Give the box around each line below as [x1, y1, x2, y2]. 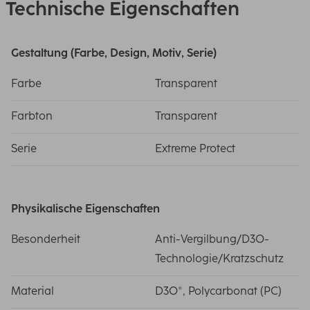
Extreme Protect [155, 142, 235, 155]
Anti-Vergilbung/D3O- [155, 232, 269, 246]
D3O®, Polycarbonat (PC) [155, 284, 282, 298]
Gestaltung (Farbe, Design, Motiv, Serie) [11, 46, 217, 60]
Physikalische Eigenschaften [11, 202, 160, 215]
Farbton [11, 109, 53, 122]
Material [11, 284, 54, 298]
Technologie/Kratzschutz [155, 252, 284, 265]
